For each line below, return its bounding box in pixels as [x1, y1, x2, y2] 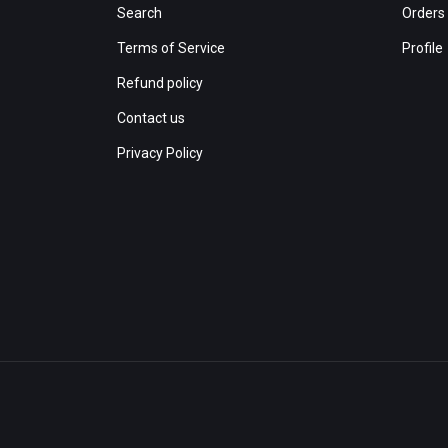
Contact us [117, 110, 185, 126]
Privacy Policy [117, 145, 203, 161]
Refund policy [117, 75, 203, 91]
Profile [402, 40, 443, 56]
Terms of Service [117, 40, 225, 56]
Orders [402, 5, 445, 21]
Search [117, 5, 162, 21]
